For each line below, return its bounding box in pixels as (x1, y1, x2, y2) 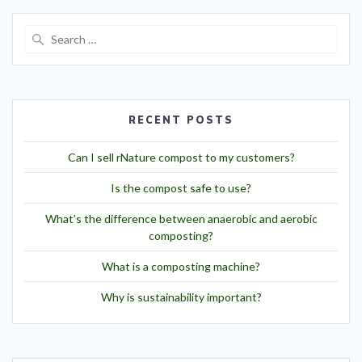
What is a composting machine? (102, 259, 260, 274)
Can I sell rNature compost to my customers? (67, 150, 295, 165)
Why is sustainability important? (100, 290, 262, 305)
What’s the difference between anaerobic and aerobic (44, 212, 318, 226)
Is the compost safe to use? (111, 181, 251, 196)
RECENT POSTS (128, 114, 234, 127)
